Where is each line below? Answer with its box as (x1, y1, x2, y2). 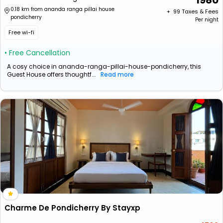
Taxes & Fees (182, 7, 219, 15)
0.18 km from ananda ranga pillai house (10, 5, 114, 13)
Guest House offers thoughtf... (7, 70, 96, 79)
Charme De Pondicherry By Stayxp (4, 203, 140, 213)
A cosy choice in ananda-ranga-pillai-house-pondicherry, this (7, 62, 201, 71)
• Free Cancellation (4, 48, 70, 58)
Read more (101, 70, 134, 79)
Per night (195, 16, 219, 23)
